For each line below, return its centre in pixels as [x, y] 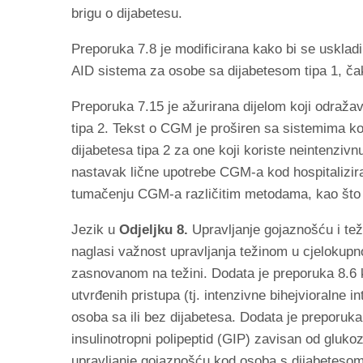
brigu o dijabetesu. [127, 13]
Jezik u [95, 229]
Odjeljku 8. [154, 229]
